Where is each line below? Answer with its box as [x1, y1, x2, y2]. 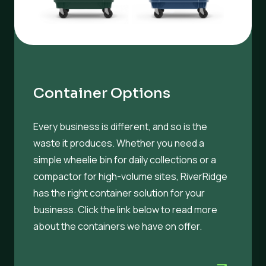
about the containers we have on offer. [33, 219, 202, 233]
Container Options [33, 84, 170, 102]
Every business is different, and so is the [33, 119, 207, 133]
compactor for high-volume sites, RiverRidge [33, 169, 227, 183]
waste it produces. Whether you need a [33, 136, 204, 150]
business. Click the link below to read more [33, 202, 217, 216]
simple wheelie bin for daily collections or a [33, 153, 216, 166]
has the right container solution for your [33, 186, 205, 199]
